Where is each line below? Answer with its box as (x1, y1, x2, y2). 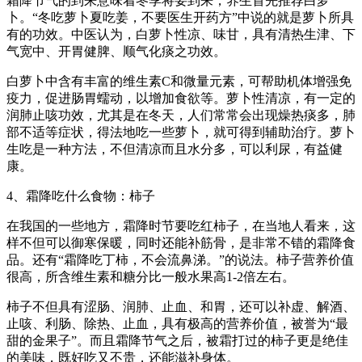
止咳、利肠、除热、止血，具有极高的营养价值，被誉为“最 (6, 317, 348, 331)
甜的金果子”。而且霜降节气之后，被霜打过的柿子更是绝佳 (6, 334, 348, 348)
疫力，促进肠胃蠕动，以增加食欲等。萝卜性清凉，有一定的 (6, 91, 356, 106)
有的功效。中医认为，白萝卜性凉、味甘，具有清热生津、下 (6, 27, 356, 42)
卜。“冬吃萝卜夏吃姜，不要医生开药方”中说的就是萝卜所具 (6, 11, 354, 25)
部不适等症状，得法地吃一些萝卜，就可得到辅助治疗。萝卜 (6, 125, 356, 140)
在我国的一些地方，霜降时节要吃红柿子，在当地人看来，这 (6, 219, 356, 234)
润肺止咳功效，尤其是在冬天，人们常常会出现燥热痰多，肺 (6, 108, 356, 123)
